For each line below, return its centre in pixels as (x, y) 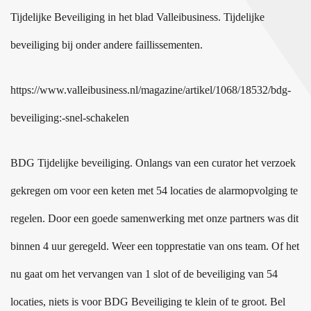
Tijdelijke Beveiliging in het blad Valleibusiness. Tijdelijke (137, 17)
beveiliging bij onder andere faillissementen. (107, 45)
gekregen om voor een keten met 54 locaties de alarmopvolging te (154, 191)
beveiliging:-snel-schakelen (70, 118)
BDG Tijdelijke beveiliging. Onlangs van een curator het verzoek (153, 163)
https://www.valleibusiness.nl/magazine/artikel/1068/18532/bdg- (151, 90)
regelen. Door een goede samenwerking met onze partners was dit (154, 218)
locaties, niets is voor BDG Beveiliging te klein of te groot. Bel (148, 302)
